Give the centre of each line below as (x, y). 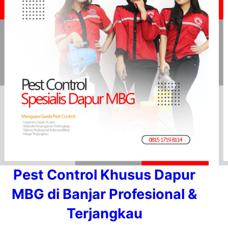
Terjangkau (104, 213)
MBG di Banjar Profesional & (104, 194)
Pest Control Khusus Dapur (104, 175)
